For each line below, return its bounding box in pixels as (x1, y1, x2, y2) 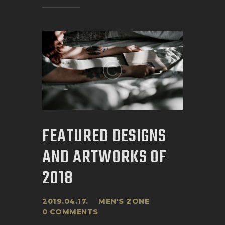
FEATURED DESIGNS (42, 122, 167, 150)
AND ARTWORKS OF (42, 143, 167, 171)
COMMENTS (49, 207, 98, 216)
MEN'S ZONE (98, 196, 149, 206)
